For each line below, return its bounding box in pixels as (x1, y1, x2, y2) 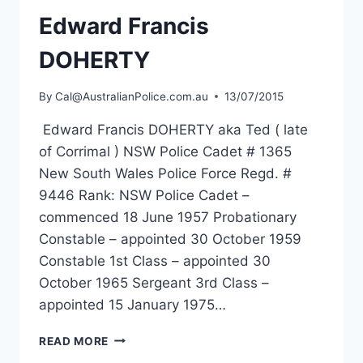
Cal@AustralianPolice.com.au (55, 89, 209, 103)
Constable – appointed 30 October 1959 (39, 230, 301, 247)
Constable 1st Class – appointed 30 (39, 252, 271, 269)
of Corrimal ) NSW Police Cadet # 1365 (39, 143, 292, 160)
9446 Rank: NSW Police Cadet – (39, 186, 250, 203)
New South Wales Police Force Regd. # (39, 164, 296, 181)
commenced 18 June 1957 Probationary (39, 208, 297, 225)
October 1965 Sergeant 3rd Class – (39, 274, 269, 291)
